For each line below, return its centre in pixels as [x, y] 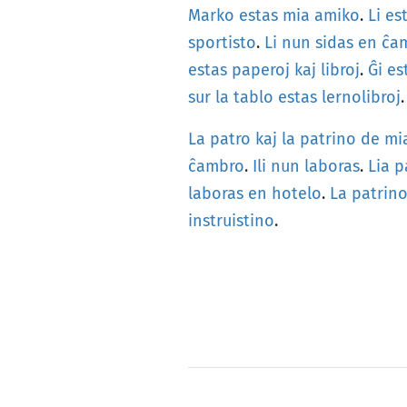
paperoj [261, 70]
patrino [328, 139]
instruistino [231, 221]
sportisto [222, 43]
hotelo [297, 194]
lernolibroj [361, 97]
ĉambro [216, 166]
